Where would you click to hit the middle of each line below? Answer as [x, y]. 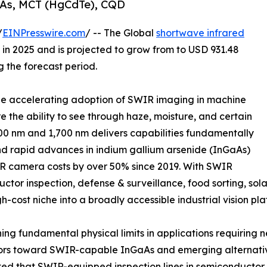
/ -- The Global [121, 32]
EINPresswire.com [44, 32]
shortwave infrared [200, 32]
